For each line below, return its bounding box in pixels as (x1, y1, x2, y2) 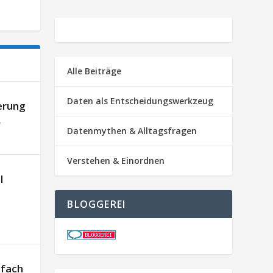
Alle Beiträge (67, 65, 122, 77)
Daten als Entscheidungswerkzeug (67, 94, 214, 107)
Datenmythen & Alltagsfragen (67, 124, 197, 136)
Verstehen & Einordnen (67, 154, 165, 166)
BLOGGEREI (67, 197, 126, 211)
